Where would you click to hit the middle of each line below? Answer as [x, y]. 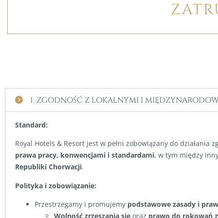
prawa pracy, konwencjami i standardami [85, 155]
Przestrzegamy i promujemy [81, 204]
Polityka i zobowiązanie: [56, 185]
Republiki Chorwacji [48, 167]
